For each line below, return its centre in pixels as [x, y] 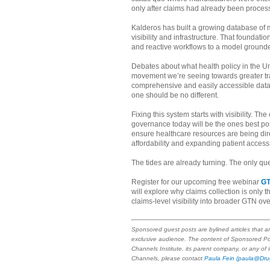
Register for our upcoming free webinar [196, 182]
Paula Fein [219, 259]
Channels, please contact [168, 259]
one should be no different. [175, 96]
